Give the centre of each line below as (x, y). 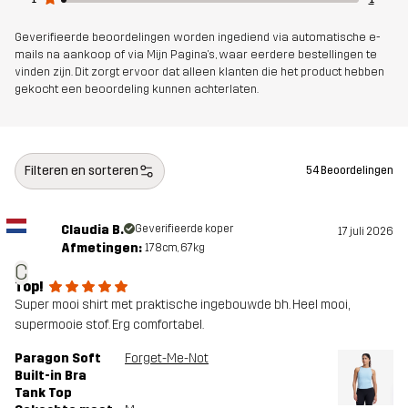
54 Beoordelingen (350, 171)
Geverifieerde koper (184, 228)
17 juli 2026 (366, 231)
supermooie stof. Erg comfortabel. (109, 324)
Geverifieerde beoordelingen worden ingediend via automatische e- (198, 36)
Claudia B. (92, 229)
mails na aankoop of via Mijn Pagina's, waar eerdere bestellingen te (196, 54)
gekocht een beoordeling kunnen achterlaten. (137, 88)
